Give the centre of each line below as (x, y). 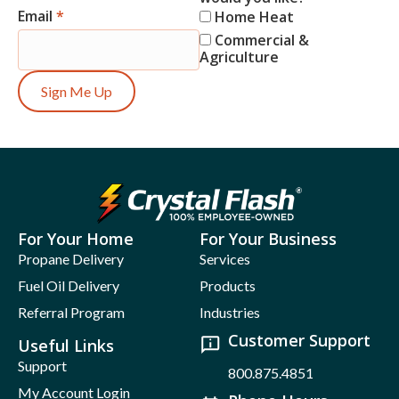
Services (225, 259)
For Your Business (268, 239)
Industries (230, 313)
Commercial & (260, 41)
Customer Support (299, 341)
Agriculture (239, 57)
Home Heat (252, 17)
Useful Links (66, 346)
